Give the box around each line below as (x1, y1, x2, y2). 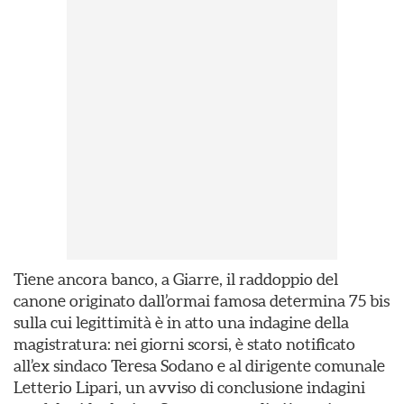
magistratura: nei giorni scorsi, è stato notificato (14, 335, 355, 353)
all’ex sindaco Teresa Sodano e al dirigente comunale (14, 356, 385, 375)
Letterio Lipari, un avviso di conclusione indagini (14, 378, 365, 397)
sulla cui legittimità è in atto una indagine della (14, 313, 349, 332)
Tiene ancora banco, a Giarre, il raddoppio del (14, 270, 338, 289)
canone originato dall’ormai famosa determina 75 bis (14, 291, 390, 310)
